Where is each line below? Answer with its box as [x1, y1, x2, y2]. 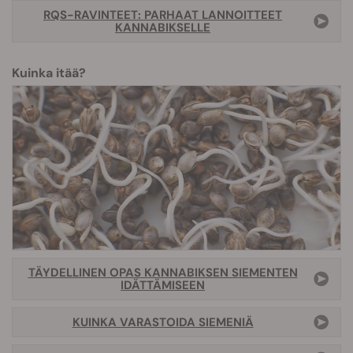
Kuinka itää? [12, 65, 86, 82]
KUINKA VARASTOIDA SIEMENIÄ [72, 314, 254, 331]
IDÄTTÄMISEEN [121, 277, 205, 294]
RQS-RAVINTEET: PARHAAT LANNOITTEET [43, 7, 282, 24]
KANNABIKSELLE [115, 20, 210, 36]
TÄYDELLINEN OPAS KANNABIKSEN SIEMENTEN [28, 265, 298, 281]
